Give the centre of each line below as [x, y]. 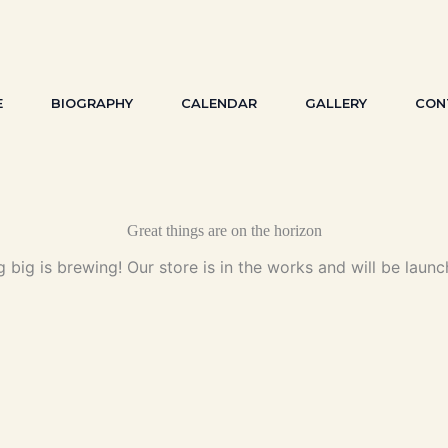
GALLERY [336, 103]
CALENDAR [219, 103]
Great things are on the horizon [224, 230]
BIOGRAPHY [92, 103]
